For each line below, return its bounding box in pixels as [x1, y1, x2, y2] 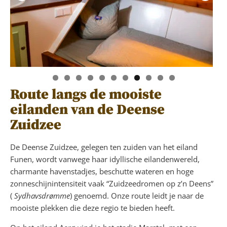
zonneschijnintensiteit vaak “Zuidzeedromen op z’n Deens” [10, 178, 213, 188]
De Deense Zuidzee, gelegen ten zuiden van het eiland [10, 141, 198, 152]
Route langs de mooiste [10, 85, 162, 103]
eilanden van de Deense [10, 100, 165, 119]
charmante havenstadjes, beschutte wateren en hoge [10, 166, 194, 176]
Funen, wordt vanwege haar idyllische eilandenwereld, [10, 154, 200, 164]
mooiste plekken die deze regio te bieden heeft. [10, 202, 175, 213]
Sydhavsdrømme [14, 190, 70, 201]
